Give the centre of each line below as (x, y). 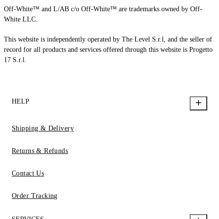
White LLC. (21, 19)
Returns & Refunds (40, 151)
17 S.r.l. (15, 60)
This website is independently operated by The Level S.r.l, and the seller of (108, 39)
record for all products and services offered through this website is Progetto (108, 50)
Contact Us (28, 173)
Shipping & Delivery (43, 128)
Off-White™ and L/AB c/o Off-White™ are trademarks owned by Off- (103, 9)
